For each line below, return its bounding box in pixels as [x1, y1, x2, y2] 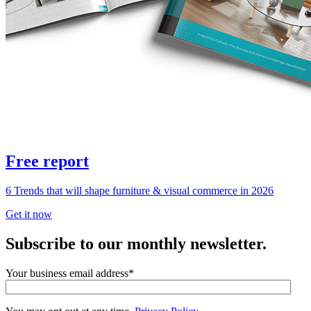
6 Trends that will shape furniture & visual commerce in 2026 [6, 184, 274, 196]
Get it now [6, 208, 52, 220]
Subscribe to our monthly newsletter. [6, 234, 267, 253]
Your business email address [6, 267, 128, 279]
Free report [6, 152, 89, 171]
